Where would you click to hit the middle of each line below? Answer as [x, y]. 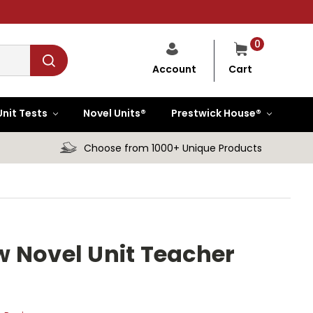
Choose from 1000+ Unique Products [173, 148]
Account [174, 70]
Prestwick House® [217, 114]
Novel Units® [115, 114]
